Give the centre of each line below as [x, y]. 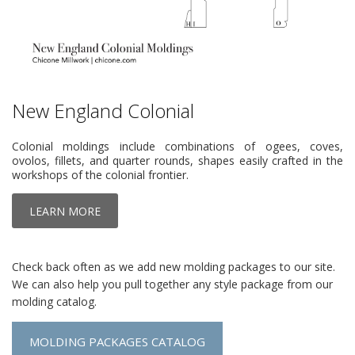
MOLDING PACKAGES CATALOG [117, 342]
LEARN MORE [65, 212]
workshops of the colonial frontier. [100, 175]
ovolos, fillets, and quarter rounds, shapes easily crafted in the [177, 161]
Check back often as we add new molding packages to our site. [174, 267]
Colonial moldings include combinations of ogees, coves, [177, 147]
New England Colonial [103, 111]
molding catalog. [54, 302]
